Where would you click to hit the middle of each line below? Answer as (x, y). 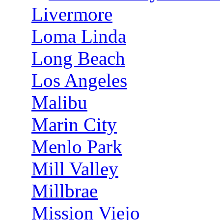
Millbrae (65, 191)
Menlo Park (77, 147)
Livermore (72, 14)
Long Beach (78, 58)
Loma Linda (79, 36)
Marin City (74, 124)
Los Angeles (79, 80)
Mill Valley (75, 169)
